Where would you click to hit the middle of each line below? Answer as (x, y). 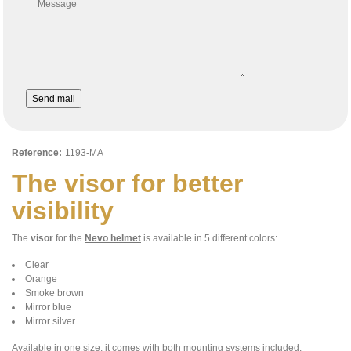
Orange (41, 279)
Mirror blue (48, 308)
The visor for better (127, 184)
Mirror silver (50, 322)
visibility (63, 211)
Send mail (54, 98)
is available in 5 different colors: (209, 239)
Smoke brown (54, 293)
